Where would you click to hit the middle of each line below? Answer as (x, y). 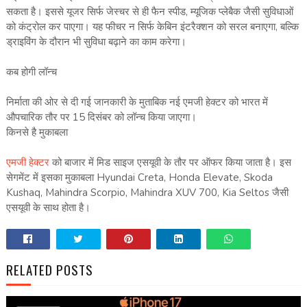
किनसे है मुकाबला (37, 133)
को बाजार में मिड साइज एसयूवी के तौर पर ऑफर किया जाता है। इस (170, 163)
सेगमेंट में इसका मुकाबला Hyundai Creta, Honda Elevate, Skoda (139, 178)
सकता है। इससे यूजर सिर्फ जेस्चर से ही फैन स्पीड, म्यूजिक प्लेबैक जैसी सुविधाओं (149, 12)
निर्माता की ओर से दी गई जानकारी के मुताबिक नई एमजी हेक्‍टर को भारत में (137, 102)
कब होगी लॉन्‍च (31, 72)
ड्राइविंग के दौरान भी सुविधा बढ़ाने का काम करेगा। (96, 42)
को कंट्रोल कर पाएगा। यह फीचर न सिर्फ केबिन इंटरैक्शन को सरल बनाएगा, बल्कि (152, 27)
